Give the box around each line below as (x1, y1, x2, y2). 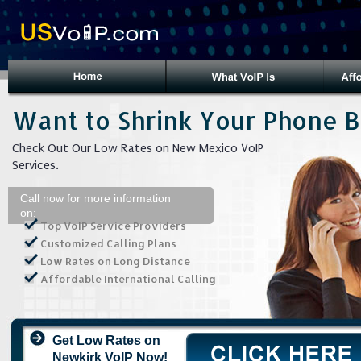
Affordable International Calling (40, 272, 216, 285)
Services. (12, 158, 59, 172)
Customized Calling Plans (40, 237, 176, 250)
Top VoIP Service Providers (40, 219, 186, 232)
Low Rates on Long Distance (40, 255, 190, 268)
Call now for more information (20, 192, 171, 205)
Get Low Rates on (52, 334, 160, 347)
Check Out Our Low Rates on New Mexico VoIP (12, 141, 263, 156)
